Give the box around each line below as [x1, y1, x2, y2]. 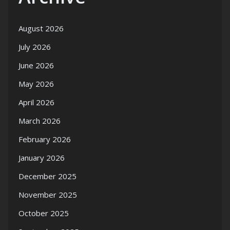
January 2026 [18, 152, 65, 163]
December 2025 [18, 171, 76, 181]
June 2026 [18, 60, 54, 70]
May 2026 [18, 79, 54, 89]
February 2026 [18, 134, 71, 144]
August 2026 [18, 23, 64, 33]
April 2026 [18, 97, 54, 107]
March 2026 [18, 116, 61, 126]
